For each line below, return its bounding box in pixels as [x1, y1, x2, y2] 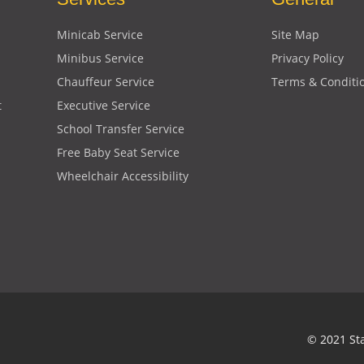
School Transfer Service [57, 121, 184, 137]
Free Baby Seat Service [57, 145, 180, 161]
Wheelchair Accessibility [57, 168, 188, 184]
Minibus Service [57, 50, 144, 67]
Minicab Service [57, 27, 143, 43]
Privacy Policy [271, 50, 344, 67]
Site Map [271, 27, 319, 43]
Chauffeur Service [57, 74, 154, 90]
